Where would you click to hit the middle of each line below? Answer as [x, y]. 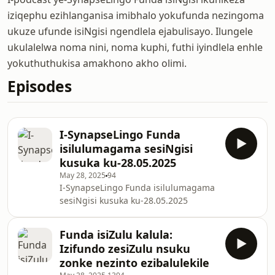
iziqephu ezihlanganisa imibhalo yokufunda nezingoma [136, 15]
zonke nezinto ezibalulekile [134, 263]
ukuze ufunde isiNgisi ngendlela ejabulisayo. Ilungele [130, 31]
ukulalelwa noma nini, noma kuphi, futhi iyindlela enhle [135, 47]
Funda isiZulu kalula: [116, 234]
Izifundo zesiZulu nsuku [125, 249]
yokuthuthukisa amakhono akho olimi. [97, 63]
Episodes [40, 86]
